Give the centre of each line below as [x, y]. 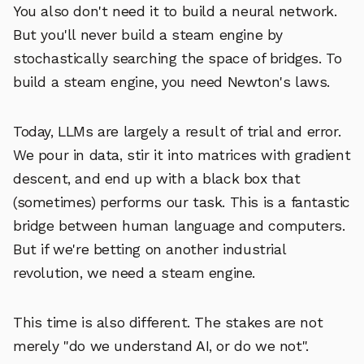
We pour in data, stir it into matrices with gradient [182, 155]
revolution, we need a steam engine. [134, 273]
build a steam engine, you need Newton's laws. [171, 82]
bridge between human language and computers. [179, 225]
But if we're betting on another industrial [150, 249]
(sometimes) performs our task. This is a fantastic [182, 202]
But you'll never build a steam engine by [148, 35]
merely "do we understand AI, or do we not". [161, 346]
